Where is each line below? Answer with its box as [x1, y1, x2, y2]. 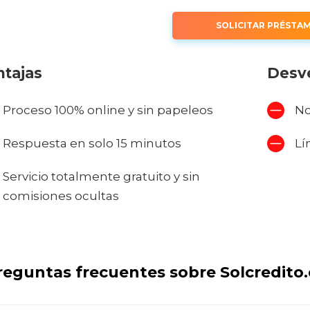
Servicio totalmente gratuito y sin [2, 170, 200, 184]
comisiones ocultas [2, 189, 119, 203]
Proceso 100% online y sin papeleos [2, 103, 213, 118]
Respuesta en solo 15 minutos [2, 136, 181, 151]
